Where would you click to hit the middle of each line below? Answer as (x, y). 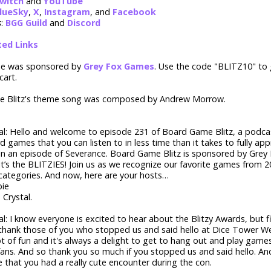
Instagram (67, 12)
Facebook (134, 12)
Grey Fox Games (119, 67)
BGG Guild (26, 23)
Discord (84, 23)
